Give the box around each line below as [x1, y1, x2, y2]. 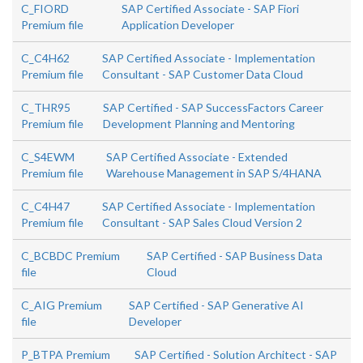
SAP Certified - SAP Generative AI [128, 298, 304, 312]
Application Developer [122, 18, 235, 32]
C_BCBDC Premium [21, 249, 120, 263]
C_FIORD [21, 2, 69, 15]
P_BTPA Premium [21, 348, 110, 361]
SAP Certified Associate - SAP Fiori [122, 2, 300, 15]
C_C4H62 [21, 51, 70, 65]
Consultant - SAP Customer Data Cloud [101, 67, 303, 81]
